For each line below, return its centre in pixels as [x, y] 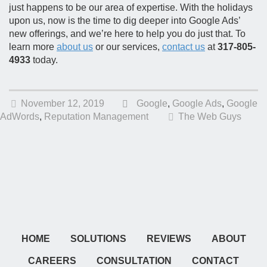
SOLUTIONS [98, 239]
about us [75, 47]
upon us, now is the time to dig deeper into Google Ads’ [125, 21]
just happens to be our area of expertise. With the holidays [131, 7]
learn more [33, 47]
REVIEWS [169, 239]
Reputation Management [96, 117]
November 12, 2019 [63, 103]
